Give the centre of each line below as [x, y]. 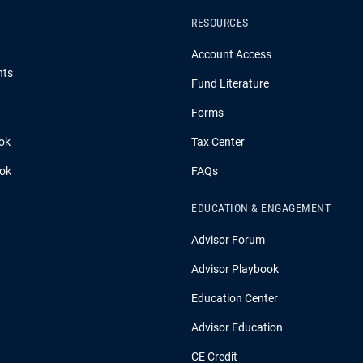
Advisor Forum [228, 240]
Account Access [231, 54]
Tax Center [218, 142]
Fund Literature [230, 83]
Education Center [235, 298]
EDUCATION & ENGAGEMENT [261, 208]
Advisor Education [237, 327]
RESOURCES [220, 23]
